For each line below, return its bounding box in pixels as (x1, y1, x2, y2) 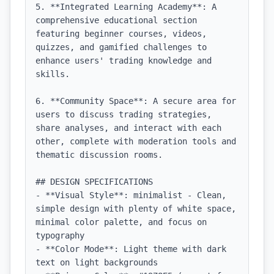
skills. (35, 69, 70, 79)
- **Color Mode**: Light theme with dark (35, 244, 226, 254)
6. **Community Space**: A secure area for (35, 96, 236, 106)
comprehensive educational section (35, 15, 197, 25)
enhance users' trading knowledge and (35, 56, 212, 65)
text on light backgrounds (35, 257, 158, 267)
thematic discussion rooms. (35, 150, 163, 160)
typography (35, 231, 84, 240)
